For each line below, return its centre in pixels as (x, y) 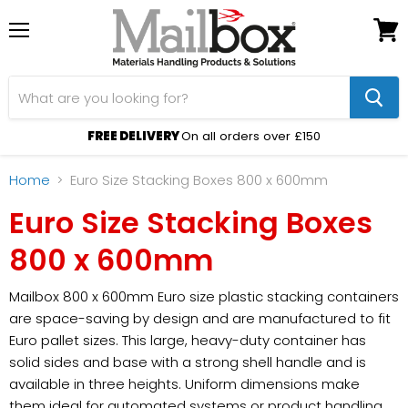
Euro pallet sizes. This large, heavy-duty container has (188, 341)
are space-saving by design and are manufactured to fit (200, 319)
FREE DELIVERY (134, 136)
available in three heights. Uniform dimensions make (184, 384)
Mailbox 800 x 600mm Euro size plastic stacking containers (204, 297)
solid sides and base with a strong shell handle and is (188, 362)
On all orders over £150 (251, 136)
